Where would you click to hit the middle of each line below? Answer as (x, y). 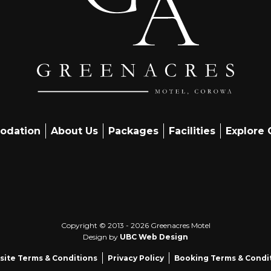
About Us (74, 131)
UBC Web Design (154, 237)
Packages (133, 131)
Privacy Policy (135, 258)
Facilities (192, 131)
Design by (101, 237)
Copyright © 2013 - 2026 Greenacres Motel (135, 225)
